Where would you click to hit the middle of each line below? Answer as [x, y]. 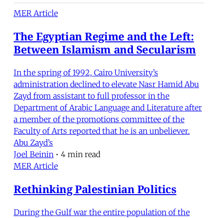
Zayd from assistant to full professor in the [91, 96]
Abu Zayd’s [33, 142]
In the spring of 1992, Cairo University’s [86, 72]
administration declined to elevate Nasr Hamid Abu [106, 84]
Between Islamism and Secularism [105, 49]
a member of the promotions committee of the [99, 119]
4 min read [81, 154]
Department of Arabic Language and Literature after [108, 107]
